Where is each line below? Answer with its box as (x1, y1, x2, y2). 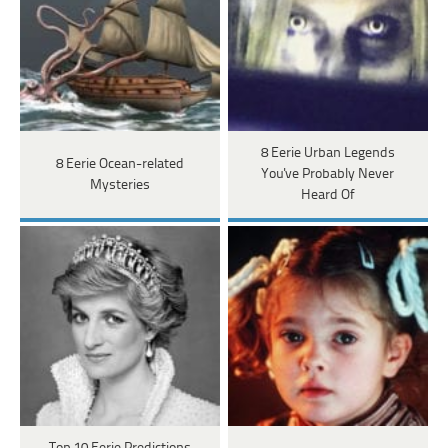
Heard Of (300, 188, 355, 204)
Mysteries (89, 177, 150, 193)
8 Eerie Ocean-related (55, 156, 184, 172)
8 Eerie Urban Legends (260, 146, 395, 162)
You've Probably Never (261, 167, 395, 183)
